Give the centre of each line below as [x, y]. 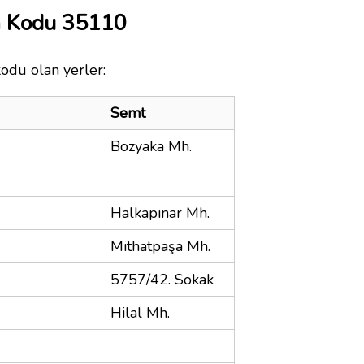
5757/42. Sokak [162, 279]
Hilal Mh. [140, 312]
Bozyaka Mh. [151, 146]
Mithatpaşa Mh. [160, 246]
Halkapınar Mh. [160, 212]
